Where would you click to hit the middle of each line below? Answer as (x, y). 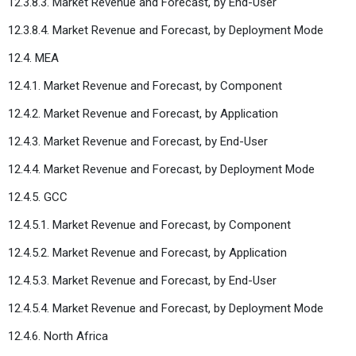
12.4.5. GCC (38, 197)
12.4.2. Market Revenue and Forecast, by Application (143, 113)
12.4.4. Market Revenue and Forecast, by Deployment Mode (161, 169)
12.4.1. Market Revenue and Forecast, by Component (145, 85)
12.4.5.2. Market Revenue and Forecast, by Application (147, 252)
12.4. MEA (33, 58)
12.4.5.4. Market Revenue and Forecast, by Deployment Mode (166, 308)
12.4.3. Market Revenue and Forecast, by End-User (138, 141)
